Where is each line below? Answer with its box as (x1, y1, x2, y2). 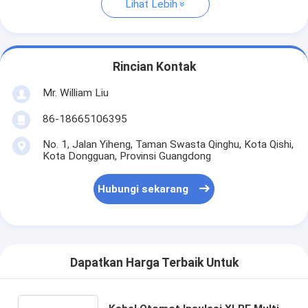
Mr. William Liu (42, 86, 109, 99)
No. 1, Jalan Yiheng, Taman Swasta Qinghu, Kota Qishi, (42, 137, 294, 151)
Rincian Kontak (112, 60, 196, 74)
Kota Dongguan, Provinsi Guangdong (42, 149, 211, 162)
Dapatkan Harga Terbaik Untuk (69, 256, 239, 270)
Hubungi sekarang (98, 183, 189, 196)
